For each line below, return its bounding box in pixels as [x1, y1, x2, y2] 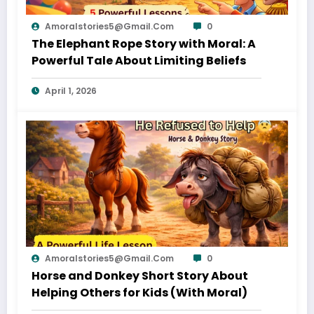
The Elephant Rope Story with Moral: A [32, 36, 256, 53]
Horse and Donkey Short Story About [32, 268, 248, 285]
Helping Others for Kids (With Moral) [32, 285, 247, 301]
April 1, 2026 [45, 85, 97, 97]
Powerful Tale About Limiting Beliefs [32, 53, 246, 69]
